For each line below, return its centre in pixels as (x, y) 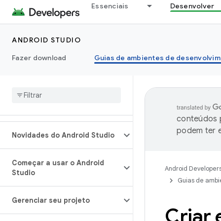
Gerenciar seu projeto (51, 200)
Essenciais (110, 6)
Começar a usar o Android (58, 163)
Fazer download (39, 58)
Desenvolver (192, 6)
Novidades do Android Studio (63, 135)
